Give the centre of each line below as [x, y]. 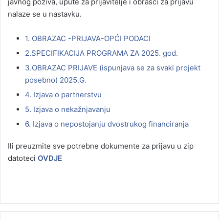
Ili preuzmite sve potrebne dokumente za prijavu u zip [101, 146]
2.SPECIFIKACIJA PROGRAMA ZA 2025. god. [101, 53]
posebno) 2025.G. [56, 80]
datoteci [23, 158]
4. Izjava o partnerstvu [63, 94]
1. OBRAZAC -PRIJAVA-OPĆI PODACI [88, 38]
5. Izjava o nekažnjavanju [68, 109]
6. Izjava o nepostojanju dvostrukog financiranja [107, 124]
